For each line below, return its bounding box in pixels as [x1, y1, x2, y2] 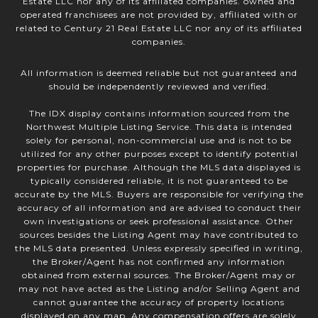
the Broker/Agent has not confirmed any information [33, 256, 285, 268]
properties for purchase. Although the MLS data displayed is [17, 162, 301, 173]
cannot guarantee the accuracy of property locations [33, 297, 285, 308]
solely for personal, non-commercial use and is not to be [26, 135, 292, 146]
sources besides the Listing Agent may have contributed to [20, 229, 298, 241]
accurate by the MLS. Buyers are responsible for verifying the [14, 189, 304, 200]
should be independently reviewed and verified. [48, 81, 270, 92]
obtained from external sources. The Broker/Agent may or [22, 270, 296, 281]
